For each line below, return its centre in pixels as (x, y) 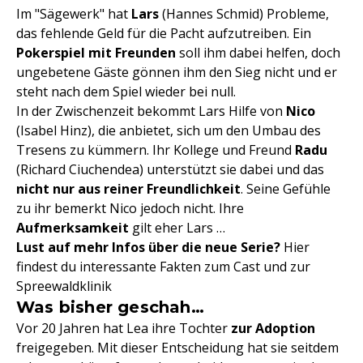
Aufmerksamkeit (73, 227)
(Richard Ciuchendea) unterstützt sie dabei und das (170, 169)
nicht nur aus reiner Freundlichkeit (128, 188)
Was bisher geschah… (110, 307)
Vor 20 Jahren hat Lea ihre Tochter (124, 328)
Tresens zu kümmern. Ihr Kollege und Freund (156, 149)
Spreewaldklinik (64, 286)
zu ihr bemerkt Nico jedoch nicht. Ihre (130, 208)
